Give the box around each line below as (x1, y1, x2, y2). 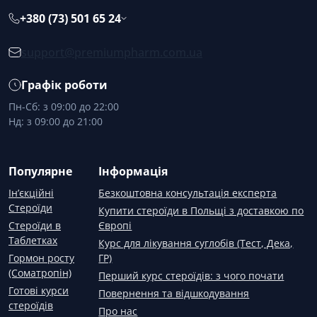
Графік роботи (21, 77, 108, 93)
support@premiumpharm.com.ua (21, 45, 202, 60)
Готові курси (8, 284, 69, 297)
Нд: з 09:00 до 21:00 (8, 115, 103, 128)
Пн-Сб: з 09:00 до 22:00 (8, 100, 119, 113)
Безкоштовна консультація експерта (98, 186, 277, 200)
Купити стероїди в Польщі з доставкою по (98, 204, 304, 217)
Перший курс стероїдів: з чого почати (98, 269, 284, 282)
